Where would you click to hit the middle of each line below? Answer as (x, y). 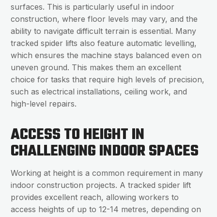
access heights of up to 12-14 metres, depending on (106, 209)
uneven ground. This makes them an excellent (96, 68)
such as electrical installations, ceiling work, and (99, 92)
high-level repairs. (44, 104)
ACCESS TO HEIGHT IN (78, 135)
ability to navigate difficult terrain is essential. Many (104, 31)
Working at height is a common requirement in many (107, 173)
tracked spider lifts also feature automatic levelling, (104, 43)
